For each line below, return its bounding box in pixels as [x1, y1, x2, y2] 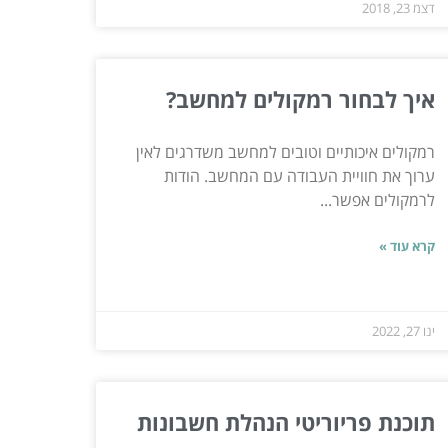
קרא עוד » [378, 236, 435, 255]
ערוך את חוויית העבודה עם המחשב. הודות [163, 164, 435, 187]
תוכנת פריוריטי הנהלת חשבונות [136, 406, 435, 437]
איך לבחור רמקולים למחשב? [165, 83, 435, 114]
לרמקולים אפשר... [319, 188, 435, 211]
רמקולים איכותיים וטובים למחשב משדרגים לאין [135, 140, 435, 163]
